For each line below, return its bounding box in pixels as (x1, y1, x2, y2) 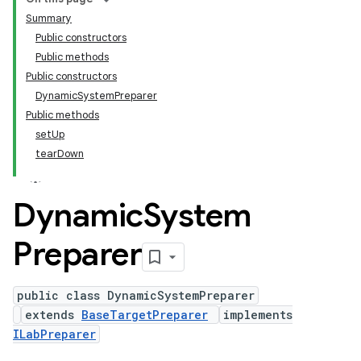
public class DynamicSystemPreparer (17, 288, 255, 303)
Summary (26, 11, 72, 25)
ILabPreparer (13, 326, 96, 342)
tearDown (35, 147, 84, 160)
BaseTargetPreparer (81, 307, 208, 322)
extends (25, 307, 81, 322)
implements (223, 307, 293, 322)
